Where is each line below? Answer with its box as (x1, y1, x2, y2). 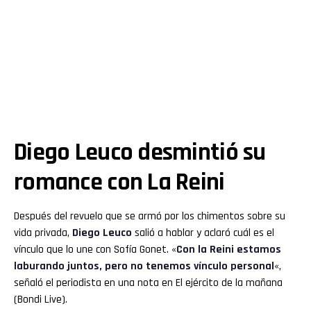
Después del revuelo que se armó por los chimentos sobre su (14, 208, 285, 224)
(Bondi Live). (14, 292, 67, 307)
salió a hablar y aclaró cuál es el (132, 225, 274, 240)
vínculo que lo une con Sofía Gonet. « (14, 242, 176, 257)
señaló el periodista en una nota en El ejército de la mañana (14, 275, 283, 290)
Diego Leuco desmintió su (14, 136, 266, 168)
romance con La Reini (14, 166, 225, 198)
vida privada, (14, 225, 72, 240)
